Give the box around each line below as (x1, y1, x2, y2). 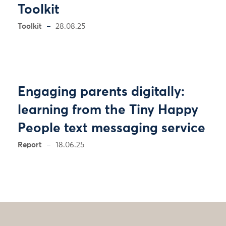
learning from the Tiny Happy (18, 104, 198, 118)
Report (18, 141, 42, 149)
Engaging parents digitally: (18, 86, 185, 99)
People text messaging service (18, 122, 205, 136)
